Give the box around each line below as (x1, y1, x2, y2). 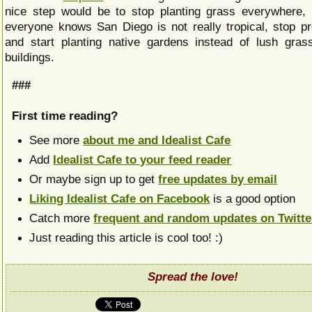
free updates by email (158, 172, 278, 186)
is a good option (210, 192, 296, 205)
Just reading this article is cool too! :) (29, 231, 224, 244)
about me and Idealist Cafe (83, 133, 231, 147)
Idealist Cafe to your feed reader (53, 153, 232, 166)
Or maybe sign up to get (29, 172, 159, 186)
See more (29, 133, 84, 147)
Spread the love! (148, 270, 238, 283)
